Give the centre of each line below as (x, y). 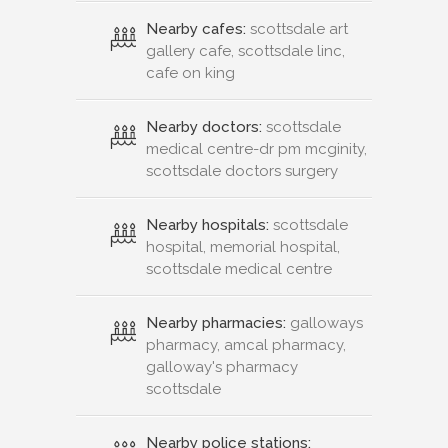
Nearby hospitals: (207, 224)
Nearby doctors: (204, 126)
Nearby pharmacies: (216, 322)
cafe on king (190, 72)
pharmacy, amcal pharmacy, (246, 344)
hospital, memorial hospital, (243, 246)
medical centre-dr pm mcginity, (256, 148)
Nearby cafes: (196, 28)
